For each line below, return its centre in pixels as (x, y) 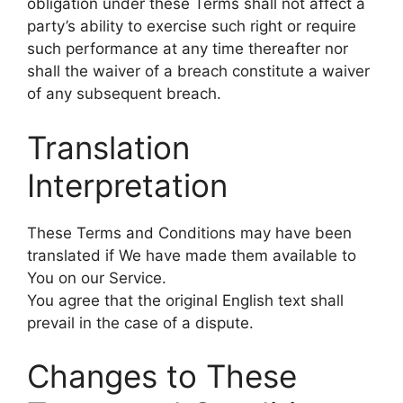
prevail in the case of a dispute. (140, 322)
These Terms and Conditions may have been (189, 233)
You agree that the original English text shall (185, 300)
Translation (108, 147)
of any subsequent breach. (124, 94)
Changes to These (162, 376)
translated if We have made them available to (192, 255)
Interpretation (127, 185)
